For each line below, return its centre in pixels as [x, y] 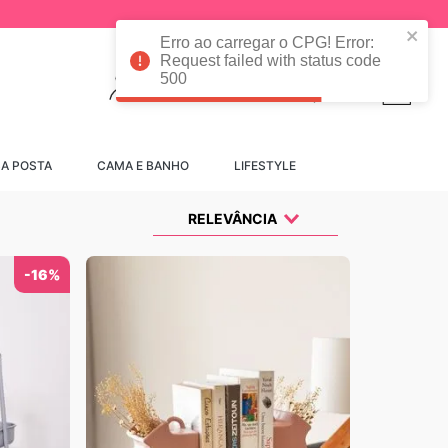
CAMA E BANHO [142, 165]
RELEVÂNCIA [232, 218]
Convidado [213, 79]
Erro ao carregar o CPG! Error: [267, 42]
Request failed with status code [270, 60]
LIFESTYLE [264, 165]
